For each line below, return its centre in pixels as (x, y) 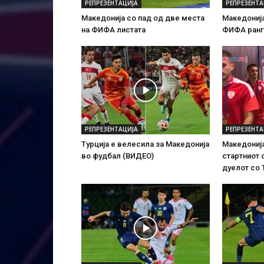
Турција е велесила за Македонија (145, 144)
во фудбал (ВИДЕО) (118, 156)
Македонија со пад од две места (143, 18)
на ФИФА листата (113, 30)
